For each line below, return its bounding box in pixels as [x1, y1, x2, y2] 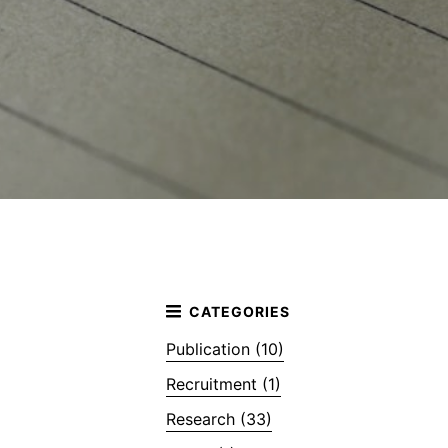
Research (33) [166, 408, 272, 429]
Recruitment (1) [166, 373, 281, 394]
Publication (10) [166, 338, 284, 359]
